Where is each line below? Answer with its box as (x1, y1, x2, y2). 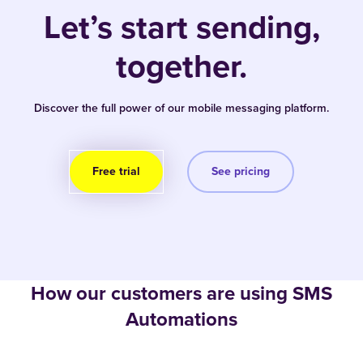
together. (116, 41, 247, 90)
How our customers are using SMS (31, 279, 332, 309)
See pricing (211, 163, 270, 181)
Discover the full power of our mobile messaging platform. (34, 99, 329, 117)
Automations (126, 305, 237, 335)
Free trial (92, 163, 140, 181)
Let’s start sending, (43, 2, 320, 51)
